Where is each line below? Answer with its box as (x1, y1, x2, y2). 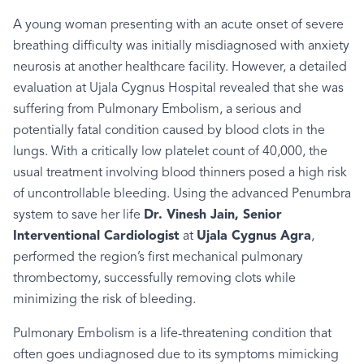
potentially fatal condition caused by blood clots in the (13, 124, 325, 137)
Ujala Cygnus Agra (197, 230, 311, 243)
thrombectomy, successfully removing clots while (13, 272, 296, 285)
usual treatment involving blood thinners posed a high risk (13, 167, 347, 180)
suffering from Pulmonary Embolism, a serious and (13, 103, 301, 116)
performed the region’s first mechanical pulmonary (13, 251, 303, 264)
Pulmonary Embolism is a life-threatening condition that (13, 327, 331, 340)
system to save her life (13, 209, 144, 222)
